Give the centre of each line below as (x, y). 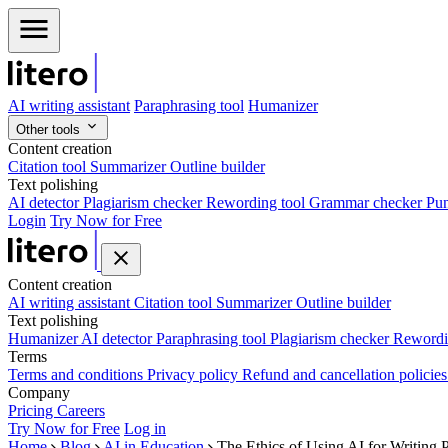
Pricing (32, 410)
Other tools (50, 129)
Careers (81, 410)
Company (39, 392)
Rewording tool (257, 202)
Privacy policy (194, 374)
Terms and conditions (77, 374)
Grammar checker (367, 202)
